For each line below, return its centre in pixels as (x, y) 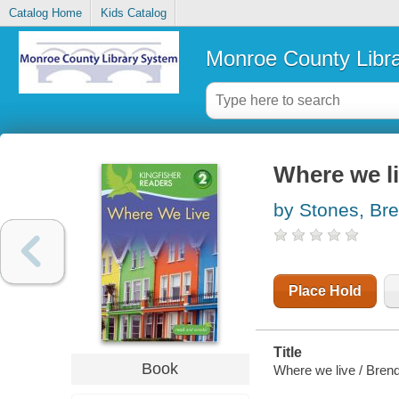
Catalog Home (45, 13)
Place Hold (325, 291)
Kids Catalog (133, 13)
